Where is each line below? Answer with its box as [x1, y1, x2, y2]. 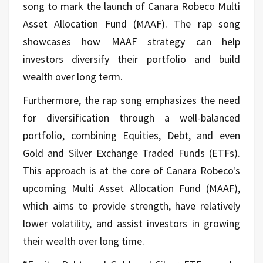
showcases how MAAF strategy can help [23, 34, 240, 48]
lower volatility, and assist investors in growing [23, 216, 240, 230]
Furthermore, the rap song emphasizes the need [23, 93, 240, 107]
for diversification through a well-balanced [23, 110, 240, 124]
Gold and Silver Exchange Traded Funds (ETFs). [23, 146, 240, 160]
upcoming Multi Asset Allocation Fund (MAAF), [23, 181, 240, 195]
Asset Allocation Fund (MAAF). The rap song [23, 16, 240, 31]
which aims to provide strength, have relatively [23, 198, 240, 213]
